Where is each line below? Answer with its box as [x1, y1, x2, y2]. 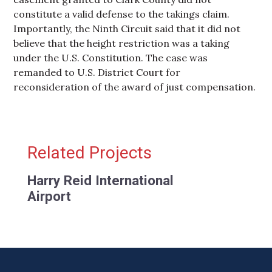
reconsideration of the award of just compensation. [13, 80, 256, 93]
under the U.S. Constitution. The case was [13, 51, 208, 64]
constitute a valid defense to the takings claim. [13, 7, 230, 20]
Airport [27, 188, 71, 204]
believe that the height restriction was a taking [13, 36, 230, 49]
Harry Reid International [27, 172, 174, 188]
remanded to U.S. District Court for [13, 66, 181, 78]
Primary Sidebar [26, 121, 173, 146]
